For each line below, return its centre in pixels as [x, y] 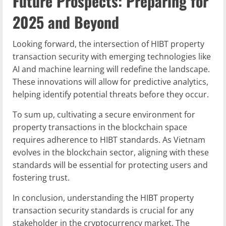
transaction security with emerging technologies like [112, 57]
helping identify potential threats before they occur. [111, 95]
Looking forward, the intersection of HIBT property [108, 44]
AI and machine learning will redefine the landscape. [111, 69]
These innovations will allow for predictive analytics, [110, 82]
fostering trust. [41, 178]
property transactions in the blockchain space [100, 127]
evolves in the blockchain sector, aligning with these [111, 153]
